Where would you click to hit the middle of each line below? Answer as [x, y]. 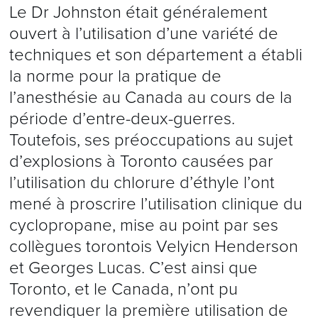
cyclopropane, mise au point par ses [143, 225]
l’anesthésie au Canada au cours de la [150, 98]
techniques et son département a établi [155, 55]
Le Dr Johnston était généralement [138, 12]
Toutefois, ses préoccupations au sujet [151, 140]
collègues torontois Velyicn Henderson [153, 247]
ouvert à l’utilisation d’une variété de [143, 34]
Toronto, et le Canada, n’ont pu [123, 289]
